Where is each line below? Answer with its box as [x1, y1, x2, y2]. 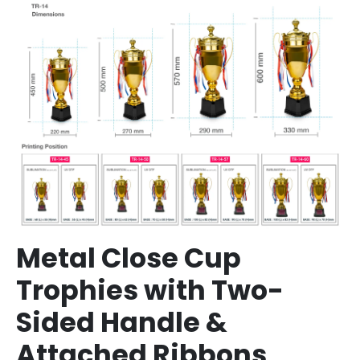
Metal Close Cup [16, 239, 241, 278]
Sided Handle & [16, 304, 227, 342]
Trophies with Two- [16, 272, 284, 310]
